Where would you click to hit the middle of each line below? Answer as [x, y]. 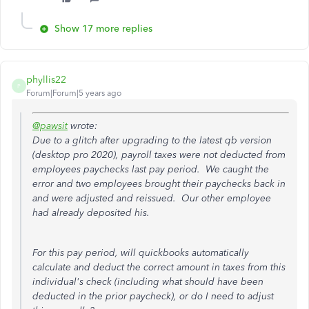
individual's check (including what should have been [148, 282]
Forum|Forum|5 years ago [74, 93]
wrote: [82, 126]
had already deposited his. [94, 213]
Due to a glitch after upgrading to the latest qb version [152, 140]
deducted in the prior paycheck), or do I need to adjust [153, 296]
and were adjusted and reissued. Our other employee [152, 198]
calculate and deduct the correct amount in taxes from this [159, 267]
